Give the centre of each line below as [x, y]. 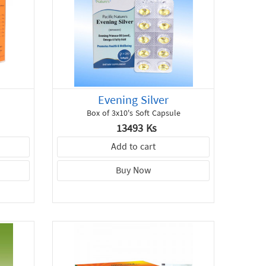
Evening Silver [134, 101]
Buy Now [134, 171]
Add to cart [134, 148]
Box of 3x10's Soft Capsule [133, 114]
